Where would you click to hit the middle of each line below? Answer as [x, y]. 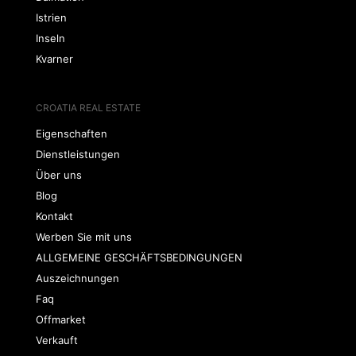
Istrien [51, 17]
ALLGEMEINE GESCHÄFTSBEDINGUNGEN [139, 257]
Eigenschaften [71, 133]
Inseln [50, 38]
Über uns [58, 175]
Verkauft [56, 340]
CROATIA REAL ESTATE [88, 108]
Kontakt [54, 216]
